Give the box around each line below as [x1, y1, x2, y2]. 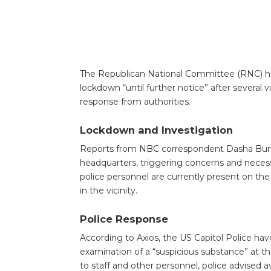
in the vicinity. [79, 184, 137, 196]
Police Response [79, 212, 168, 225]
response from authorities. [79, 96, 191, 107]
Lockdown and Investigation [79, 123, 233, 136]
